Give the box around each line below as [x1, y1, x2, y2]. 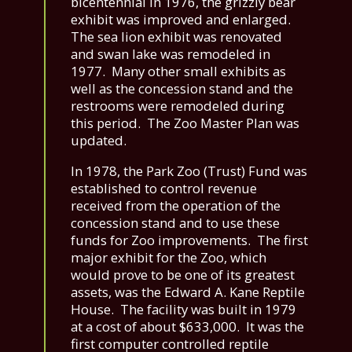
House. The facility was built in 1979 [71, 299, 296, 318]
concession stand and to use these [71, 213, 280, 232]
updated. [71, 130, 126, 149]
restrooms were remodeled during [71, 96, 284, 115]
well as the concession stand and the [71, 79, 293, 97]
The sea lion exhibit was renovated [71, 27, 282, 46]
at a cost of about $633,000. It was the [71, 317, 304, 335]
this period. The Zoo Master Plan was [71, 113, 299, 132]
